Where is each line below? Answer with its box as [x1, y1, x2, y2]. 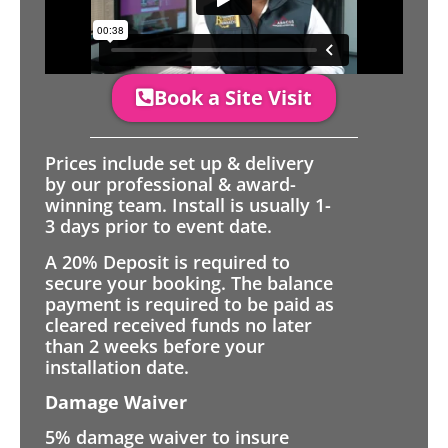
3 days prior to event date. [45, 214, 272, 239]
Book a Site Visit [154, 84, 312, 112]
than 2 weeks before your [45, 333, 265, 358]
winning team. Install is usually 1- [45, 193, 331, 218]
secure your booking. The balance [45, 270, 333, 295]
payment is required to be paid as [45, 291, 334, 316]
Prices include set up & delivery [45, 151, 314, 176]
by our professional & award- [45, 172, 296, 197]
